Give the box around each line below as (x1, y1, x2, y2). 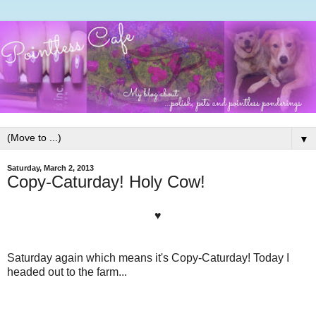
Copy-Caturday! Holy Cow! (7, 171, 205, 191)
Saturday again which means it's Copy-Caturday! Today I (7, 251, 289, 264)
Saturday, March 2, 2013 (7, 163, 94, 172)
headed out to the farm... (7, 265, 127, 278)
